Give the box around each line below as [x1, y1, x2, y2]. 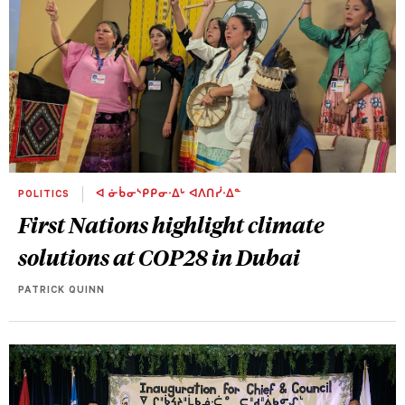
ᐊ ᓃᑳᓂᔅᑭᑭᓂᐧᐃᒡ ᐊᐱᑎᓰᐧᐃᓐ [92, 189, 241, 201]
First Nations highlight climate [18, 209, 325, 239]
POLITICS [18, 189, 73, 201]
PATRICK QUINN [18, 285, 105, 297]
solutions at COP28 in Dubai [18, 241, 304, 271]
